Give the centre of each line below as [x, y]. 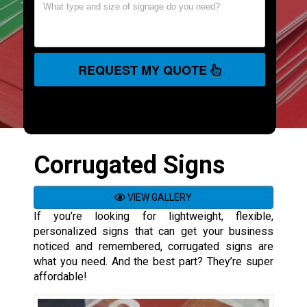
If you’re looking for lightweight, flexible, [153, 216]
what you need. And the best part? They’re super [153, 261]
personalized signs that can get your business [153, 231]
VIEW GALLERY [159, 197]
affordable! [60, 276]
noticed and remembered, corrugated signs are [153, 246]
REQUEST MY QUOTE [144, 70]
